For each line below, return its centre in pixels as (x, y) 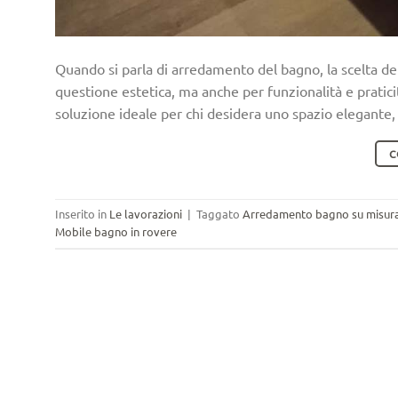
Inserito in (82, 214)
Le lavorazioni (146, 214)
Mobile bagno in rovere (116, 232)
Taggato (219, 214)
